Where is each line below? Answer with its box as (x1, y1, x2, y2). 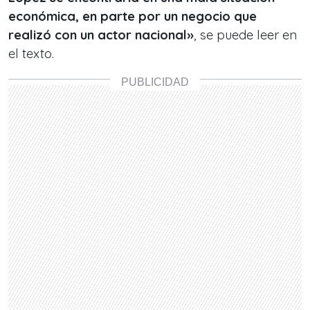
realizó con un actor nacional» (8, 27, 194, 43)
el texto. (8, 46, 57, 62)
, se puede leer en (194, 27, 297, 43)
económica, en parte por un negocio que (8, 8, 257, 24)
